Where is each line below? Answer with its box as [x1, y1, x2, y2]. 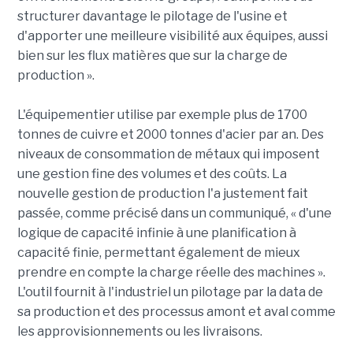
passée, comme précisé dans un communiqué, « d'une [17, 205, 332, 221]
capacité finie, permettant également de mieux [17, 244, 300, 260]
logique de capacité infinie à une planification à [17, 225, 296, 240]
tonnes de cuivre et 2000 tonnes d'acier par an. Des [17, 126, 324, 142]
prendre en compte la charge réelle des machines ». [17, 264, 325, 280]
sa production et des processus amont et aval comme [17, 303, 336, 319]
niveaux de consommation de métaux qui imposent [17, 146, 320, 162]
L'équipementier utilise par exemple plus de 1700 [17, 106, 307, 122]
